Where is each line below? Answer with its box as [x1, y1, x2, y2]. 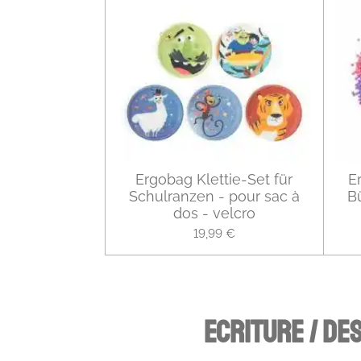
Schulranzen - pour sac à [128, 188, 300, 205]
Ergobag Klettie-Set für [135, 171, 293, 189]
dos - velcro [172, 205, 255, 222]
